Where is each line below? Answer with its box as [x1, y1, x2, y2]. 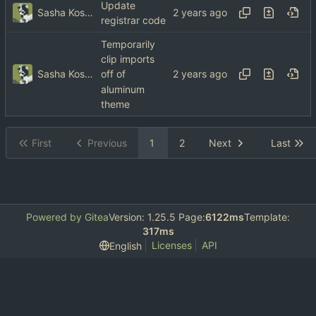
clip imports [101, 53, 154, 66]
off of [101, 68, 126, 80]
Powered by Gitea [26, 211, 109, 224]
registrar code [101, 14, 166, 27]
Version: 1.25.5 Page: [109, 211, 205, 224]
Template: [244, 211, 290, 224]
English [109, 239, 142, 252]
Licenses [151, 239, 192, 252]
